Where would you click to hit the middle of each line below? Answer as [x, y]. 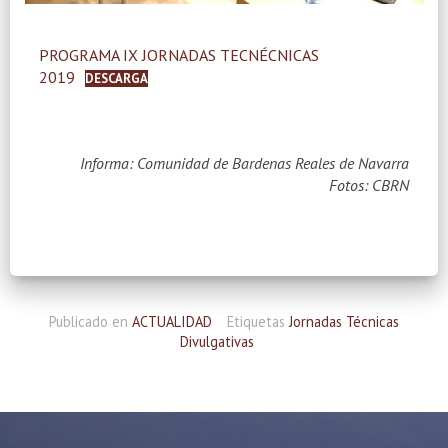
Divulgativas [216, 342]
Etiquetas [257, 322]
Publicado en [91, 322]
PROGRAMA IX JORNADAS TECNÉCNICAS [179, 54]
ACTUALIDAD [172, 322]
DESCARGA [116, 78]
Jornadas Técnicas [343, 322]
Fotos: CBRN [369, 184]
